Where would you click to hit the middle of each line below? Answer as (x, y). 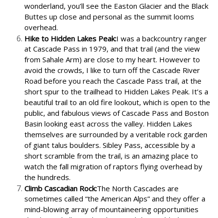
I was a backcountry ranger (162, 38)
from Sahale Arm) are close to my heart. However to (112, 60)
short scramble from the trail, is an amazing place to (111, 156)
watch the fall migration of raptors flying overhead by (113, 167)
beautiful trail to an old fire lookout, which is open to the (117, 102)
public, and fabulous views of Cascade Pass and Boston (117, 113)
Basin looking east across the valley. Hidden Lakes (108, 124)
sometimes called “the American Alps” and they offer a (115, 199)
